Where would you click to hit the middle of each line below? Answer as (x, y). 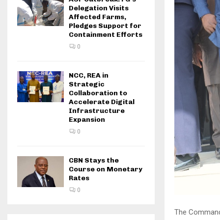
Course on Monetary (106, 169)
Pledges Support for (105, 26)
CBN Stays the (94, 160)
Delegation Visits (99, 8)
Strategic (87, 84)
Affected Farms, (97, 17)
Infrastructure (97, 111)
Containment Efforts (106, 35)
